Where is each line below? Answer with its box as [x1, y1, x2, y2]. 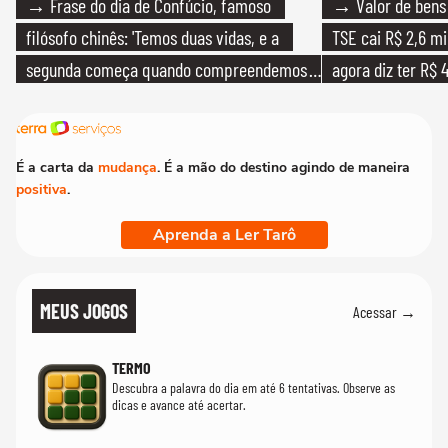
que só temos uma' [26, 89, 150, 113]
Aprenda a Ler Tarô [152, 224, 296, 246]
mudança [98, 158, 157, 177]
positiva [16, 180, 67, 199]
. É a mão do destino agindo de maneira [157, 158, 410, 177]
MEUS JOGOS [40, 299, 128, 323]
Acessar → [353, 301, 416, 321]
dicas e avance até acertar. [112, 396, 246, 413]
